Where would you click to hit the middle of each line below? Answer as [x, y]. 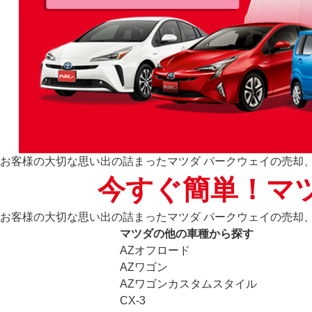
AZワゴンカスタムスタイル [188, 284]
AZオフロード [155, 250]
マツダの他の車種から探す [187, 234]
